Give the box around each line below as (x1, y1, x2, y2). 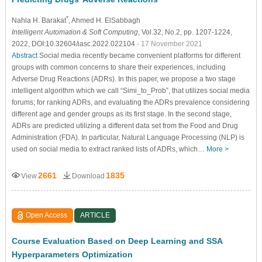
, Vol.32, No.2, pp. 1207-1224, (137, 27, 232, 36)
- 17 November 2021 (136, 39, 202, 48)
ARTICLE (80, 211, 111, 219)
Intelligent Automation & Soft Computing (11, 27, 138, 36)
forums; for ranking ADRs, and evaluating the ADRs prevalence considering (11, 98, 250, 106)
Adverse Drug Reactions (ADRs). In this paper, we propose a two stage (11, 74, 236, 83)
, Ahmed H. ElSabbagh (68, 16, 140, 25)
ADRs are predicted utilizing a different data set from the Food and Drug (11, 121, 238, 130)
